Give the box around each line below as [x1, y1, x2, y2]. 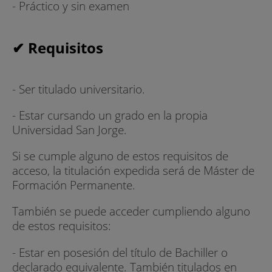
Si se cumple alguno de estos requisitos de [12, 148, 228, 165]
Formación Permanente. [12, 177, 135, 194]
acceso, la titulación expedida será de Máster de [12, 162, 254, 179]
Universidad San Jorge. [12, 121, 127, 138]
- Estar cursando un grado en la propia [12, 107, 208, 123]
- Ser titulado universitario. [12, 80, 145, 97]
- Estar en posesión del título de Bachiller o [12, 243, 228, 260]
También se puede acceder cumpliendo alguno [12, 203, 250, 220]
